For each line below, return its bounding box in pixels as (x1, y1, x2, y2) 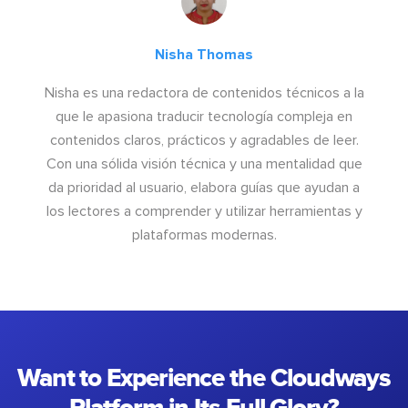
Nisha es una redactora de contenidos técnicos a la (44, 85, 364, 100)
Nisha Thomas (155, 46, 253, 62)
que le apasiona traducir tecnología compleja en (56, 108, 352, 124)
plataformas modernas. (131, 227, 277, 242)
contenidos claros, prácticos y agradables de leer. (49, 132, 359, 148)
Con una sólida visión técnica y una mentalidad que (46, 156, 362, 171)
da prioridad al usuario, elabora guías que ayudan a (48, 179, 360, 195)
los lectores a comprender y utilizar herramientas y (46, 203, 362, 219)
